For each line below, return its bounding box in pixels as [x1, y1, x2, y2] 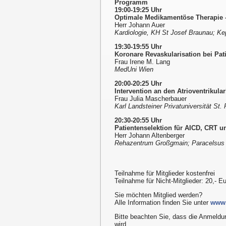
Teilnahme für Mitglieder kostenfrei [115, 169, 215, 178]
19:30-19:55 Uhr [115, 43, 162, 51]
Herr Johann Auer [115, 21, 165, 29]
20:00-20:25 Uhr [115, 80, 162, 88]
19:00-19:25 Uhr [115, 6, 162, 14]
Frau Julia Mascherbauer [115, 95, 187, 103]
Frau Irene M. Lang [115, 58, 170, 66]
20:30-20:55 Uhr [115, 117, 162, 125]
